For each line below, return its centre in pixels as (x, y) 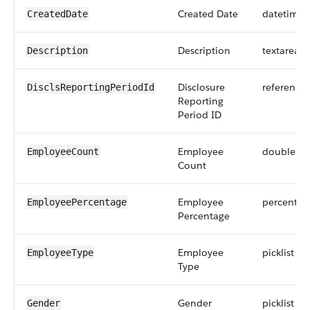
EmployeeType (60, 253)
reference (284, 87)
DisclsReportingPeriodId (91, 87)
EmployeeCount (63, 152)
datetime (283, 14)
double (279, 152)
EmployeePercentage (77, 202)
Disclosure (201, 87)
